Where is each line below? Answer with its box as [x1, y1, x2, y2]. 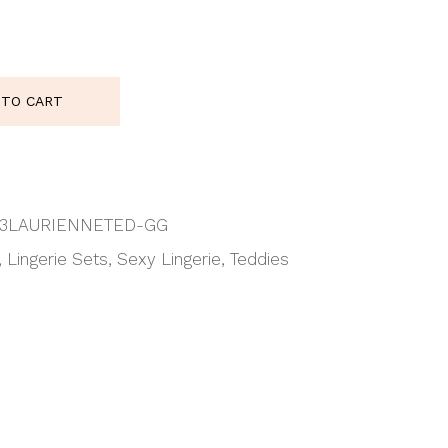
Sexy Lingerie [117, 249, 222, 269]
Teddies [230, 249, 290, 269]
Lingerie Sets [7, 249, 109, 269]
